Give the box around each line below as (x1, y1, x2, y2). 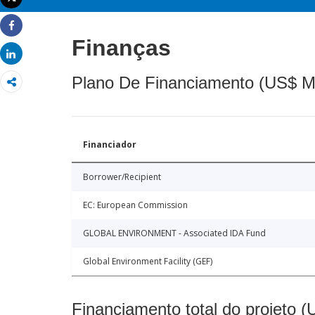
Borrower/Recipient (83, 171, 161, 184)
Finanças (72, 35, 171, 61)
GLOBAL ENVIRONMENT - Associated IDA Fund (83, 227, 266, 240)
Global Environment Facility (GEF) (83, 255, 212, 268)
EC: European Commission (83, 199, 188, 212)
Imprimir (11, 2, 49, 16)
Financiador (83, 139, 136, 151)
